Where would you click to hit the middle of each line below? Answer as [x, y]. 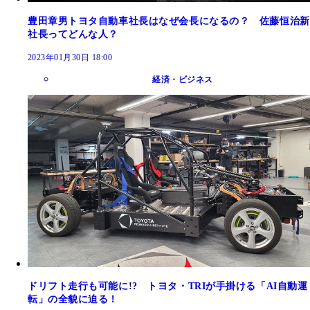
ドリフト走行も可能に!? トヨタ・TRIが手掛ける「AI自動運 [168, 286]
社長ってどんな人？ [73, 35]
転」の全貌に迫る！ [73, 299]
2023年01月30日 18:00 [70, 58]
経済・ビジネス [183, 80]
